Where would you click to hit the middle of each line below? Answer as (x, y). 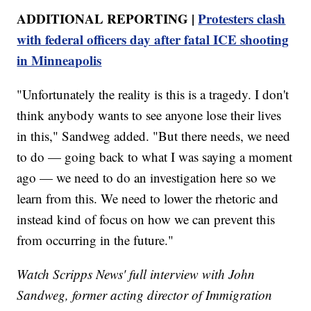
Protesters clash (242, 19)
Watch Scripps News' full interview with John (136, 274)
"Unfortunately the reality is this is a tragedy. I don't (153, 94)
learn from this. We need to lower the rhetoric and (148, 199)
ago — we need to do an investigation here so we (146, 178)
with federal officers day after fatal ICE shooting (153, 40)
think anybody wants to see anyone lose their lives (149, 115)
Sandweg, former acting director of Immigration (145, 295)
